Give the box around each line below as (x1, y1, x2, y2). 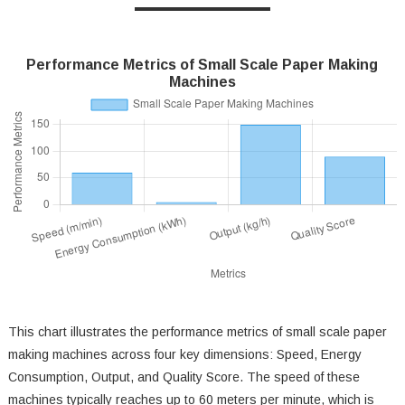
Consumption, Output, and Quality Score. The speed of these (7, 370, 360, 385)
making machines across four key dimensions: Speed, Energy (7, 347, 362, 363)
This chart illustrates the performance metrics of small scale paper (7, 325, 387, 340)
